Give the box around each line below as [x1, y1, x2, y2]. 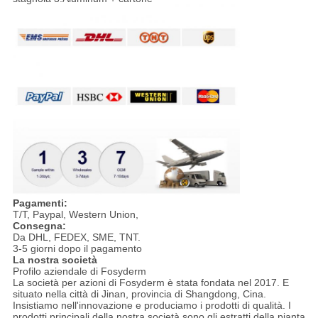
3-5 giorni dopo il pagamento [12, 243, 142, 255]
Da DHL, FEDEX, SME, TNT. [12, 231, 141, 243]
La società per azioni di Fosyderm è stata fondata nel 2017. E [12, 277, 289, 289]
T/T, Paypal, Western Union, [12, 209, 138, 221]
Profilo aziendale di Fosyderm [12, 265, 146, 278]
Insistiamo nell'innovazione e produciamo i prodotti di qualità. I [12, 300, 291, 312]
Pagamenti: [12, 197, 67, 209]
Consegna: [12, 220, 66, 232]
